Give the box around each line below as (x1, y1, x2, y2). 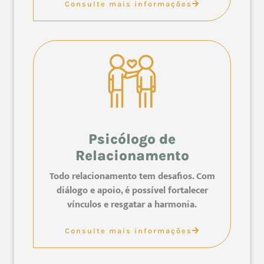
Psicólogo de (88, 131, 176, 148)
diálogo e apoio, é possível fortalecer (56, 183, 208, 199)
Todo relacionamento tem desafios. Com (49, 169, 215, 185)
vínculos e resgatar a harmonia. (67, 197, 197, 213)
